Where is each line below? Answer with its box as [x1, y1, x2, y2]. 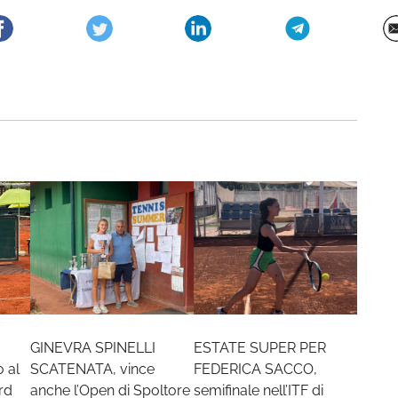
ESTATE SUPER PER [194, 339, 326, 356]
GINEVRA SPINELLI [30, 339, 155, 356]
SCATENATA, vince [30, 361, 155, 378]
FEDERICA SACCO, [194, 361, 317, 378]
